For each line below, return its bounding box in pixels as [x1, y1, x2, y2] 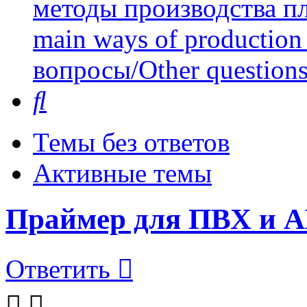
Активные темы [33, 158, 212, 188]
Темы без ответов [33, 127, 230, 158]
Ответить [5, 254, 110, 284]
